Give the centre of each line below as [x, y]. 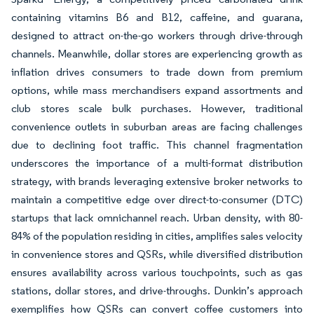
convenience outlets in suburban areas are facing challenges [157, 127]
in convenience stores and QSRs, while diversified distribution [157, 254]
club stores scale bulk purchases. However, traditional [157, 109]
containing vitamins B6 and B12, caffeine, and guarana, [157, 18]
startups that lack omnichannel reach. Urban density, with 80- [157, 218]
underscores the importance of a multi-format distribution [157, 163]
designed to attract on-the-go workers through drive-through [157, 36]
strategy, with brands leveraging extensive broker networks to [157, 182]
